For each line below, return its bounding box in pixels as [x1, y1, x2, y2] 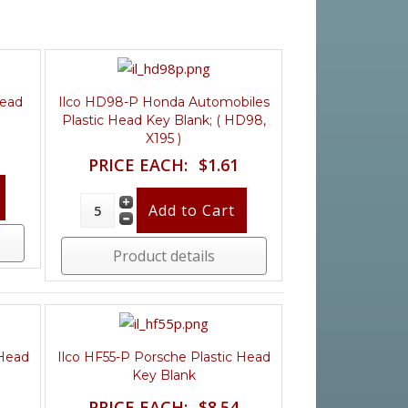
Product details [112, 245, 215, 266]
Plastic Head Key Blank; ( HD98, [61, 111, 266, 128]
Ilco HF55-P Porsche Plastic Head [56, 348, 270, 365]
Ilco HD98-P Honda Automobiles [57, 93, 270, 110]
